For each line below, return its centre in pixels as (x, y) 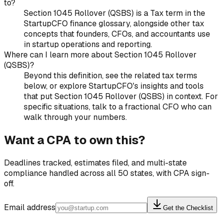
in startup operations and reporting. (88, 45)
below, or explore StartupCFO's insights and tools (114, 86)
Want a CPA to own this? (75, 140)
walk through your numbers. (75, 117)
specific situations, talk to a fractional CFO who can (118, 107)
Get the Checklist (188, 208)
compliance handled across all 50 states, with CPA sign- (107, 173)
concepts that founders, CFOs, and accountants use (117, 34)
